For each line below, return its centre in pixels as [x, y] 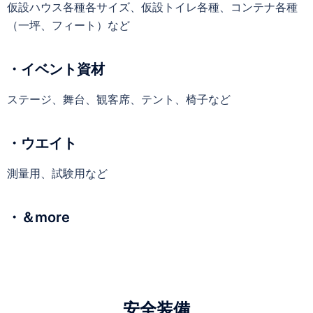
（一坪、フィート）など [68, 25]
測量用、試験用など [57, 173]
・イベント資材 [56, 69]
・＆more [38, 217]
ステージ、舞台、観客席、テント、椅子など [119, 99]
